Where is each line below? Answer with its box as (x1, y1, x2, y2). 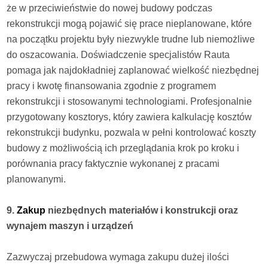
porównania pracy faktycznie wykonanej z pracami (7, 159, 220, 169)
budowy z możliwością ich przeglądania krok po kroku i (7, 143, 240, 154)
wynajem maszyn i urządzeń (7, 221, 134, 232)
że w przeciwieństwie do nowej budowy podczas (7, 3, 213, 14)
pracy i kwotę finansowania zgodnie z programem (7, 81, 217, 92)
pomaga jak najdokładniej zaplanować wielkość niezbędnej (7, 65, 260, 76)
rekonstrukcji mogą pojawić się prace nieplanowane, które (7, 19, 252, 29)
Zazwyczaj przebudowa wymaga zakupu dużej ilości (7, 252, 230, 263)
